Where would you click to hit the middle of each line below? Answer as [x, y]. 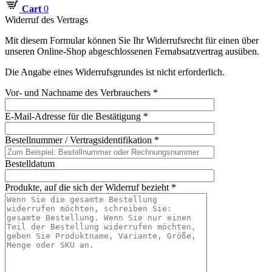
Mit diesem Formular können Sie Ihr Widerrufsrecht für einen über [132, 40]
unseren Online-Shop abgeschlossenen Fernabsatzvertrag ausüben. [132, 51]
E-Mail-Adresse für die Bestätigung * [76, 116]
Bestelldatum [30, 164]
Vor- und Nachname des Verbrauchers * [81, 93]
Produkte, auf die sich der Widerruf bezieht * [90, 187]
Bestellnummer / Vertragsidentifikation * [82, 140]
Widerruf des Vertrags [46, 20]
